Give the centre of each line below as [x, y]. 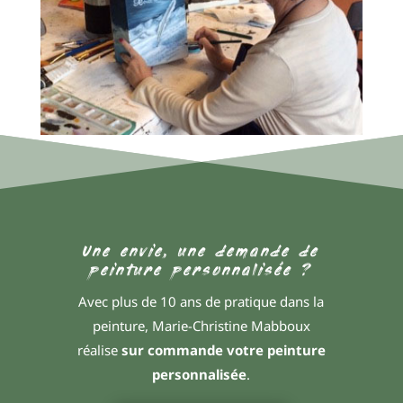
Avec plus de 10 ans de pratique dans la [201, 301]
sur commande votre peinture [221, 349]
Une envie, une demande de [201, 252]
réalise [97, 349]
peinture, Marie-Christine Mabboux [201, 325]
